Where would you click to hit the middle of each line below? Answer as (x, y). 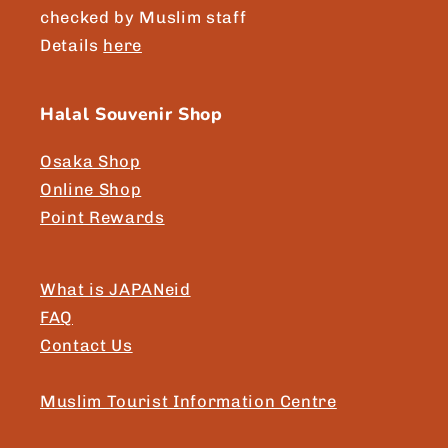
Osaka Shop (90, 160)
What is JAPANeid (115, 288)
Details (72, 44)
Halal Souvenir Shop (131, 113)
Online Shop (91, 188)
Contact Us (86, 344)
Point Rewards (102, 216)
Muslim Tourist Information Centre (188, 400)
